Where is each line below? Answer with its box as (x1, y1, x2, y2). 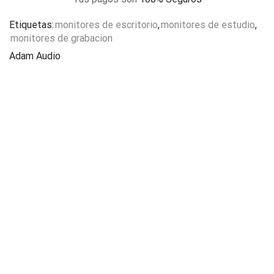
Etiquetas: (9, 19, 54, 31)
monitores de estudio (161, 19, 255, 31)
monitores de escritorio (55, 19, 158, 31)
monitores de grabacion (10, 32, 113, 45)
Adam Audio (9, 50, 61, 62)
